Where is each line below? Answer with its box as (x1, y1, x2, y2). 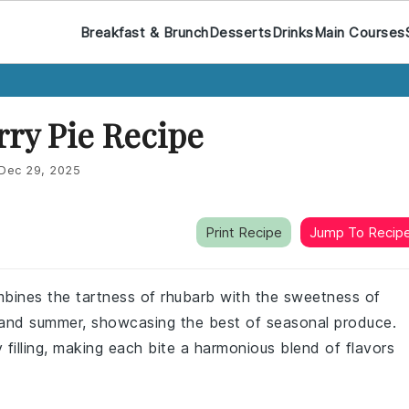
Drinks (271, 23, 314, 41)
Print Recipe (205, 224, 282, 241)
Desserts (208, 23, 272, 41)
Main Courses (313, 23, 405, 41)
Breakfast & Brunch (79, 23, 209, 41)
